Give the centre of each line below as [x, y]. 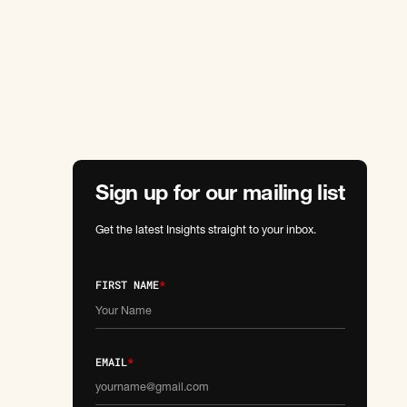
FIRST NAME [128, 285]
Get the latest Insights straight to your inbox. [206, 232]
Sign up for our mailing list [220, 196]
